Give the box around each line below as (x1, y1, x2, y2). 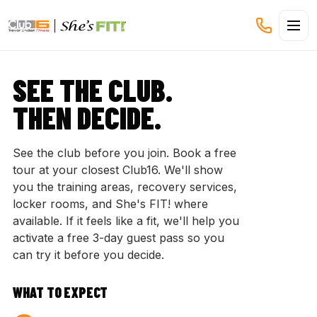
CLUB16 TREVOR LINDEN (8, 17, 137, 33)
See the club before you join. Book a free (13, 146, 236, 160)
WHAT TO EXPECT (13, 284, 108, 301)
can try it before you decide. (13, 248, 164, 262)
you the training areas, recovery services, (13, 180, 237, 194)
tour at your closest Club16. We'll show (13, 163, 223, 177)
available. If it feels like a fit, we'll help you (13, 214, 239, 228)
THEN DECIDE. (13, 100, 161, 135)
